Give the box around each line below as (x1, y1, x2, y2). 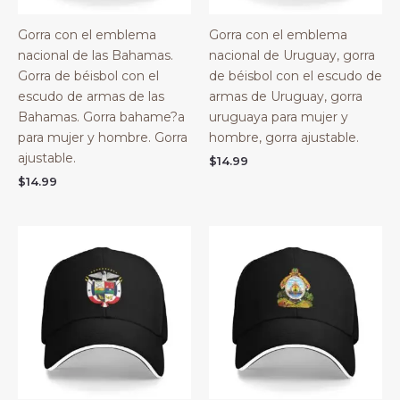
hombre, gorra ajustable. (209, 129, 359, 146)
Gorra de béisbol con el (18, 67, 159, 84)
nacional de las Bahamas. (18, 46, 173, 63)
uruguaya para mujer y (209, 108, 348, 125)
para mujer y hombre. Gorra (18, 129, 187, 146)
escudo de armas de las (18, 87, 164, 104)
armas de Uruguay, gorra (209, 87, 362, 104)
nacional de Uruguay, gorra (209, 46, 375, 63)
